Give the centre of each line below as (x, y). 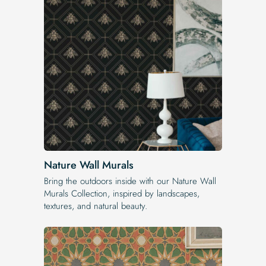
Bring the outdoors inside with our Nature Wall (130, 181)
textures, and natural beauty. (96, 206)
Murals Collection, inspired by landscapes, (122, 193)
